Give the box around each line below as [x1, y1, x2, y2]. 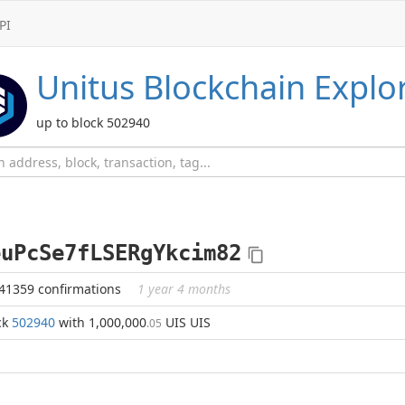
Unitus [36, 65, 135, 109]
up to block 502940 [36, 114, 150, 131]
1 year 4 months [137, 280, 231, 297]
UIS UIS [162, 314, 211, 331]
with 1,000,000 [55, 314, 146, 331]
